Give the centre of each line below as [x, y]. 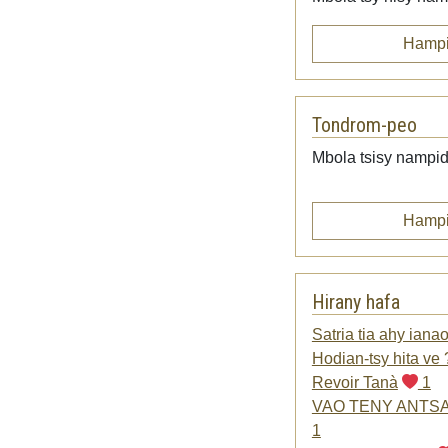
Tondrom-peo [364, 124]
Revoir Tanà [354, 382]
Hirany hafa [355, 301]
